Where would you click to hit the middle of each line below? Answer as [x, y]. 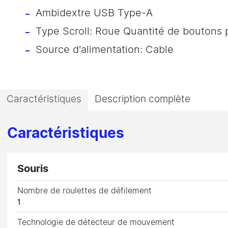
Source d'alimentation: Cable [105, 50]
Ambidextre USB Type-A [94, 13]
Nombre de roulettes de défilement [85, 191]
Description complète [142, 99]
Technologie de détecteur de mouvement [96, 222]
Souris [33, 169]
